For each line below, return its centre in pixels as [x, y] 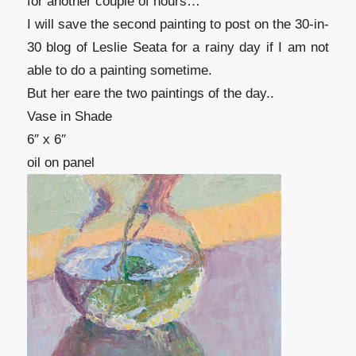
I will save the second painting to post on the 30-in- [178, 24]
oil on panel [60, 162]
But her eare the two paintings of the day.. [150, 93]
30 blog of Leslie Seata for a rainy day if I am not [178, 47]
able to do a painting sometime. [119, 70]
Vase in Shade [69, 116]
